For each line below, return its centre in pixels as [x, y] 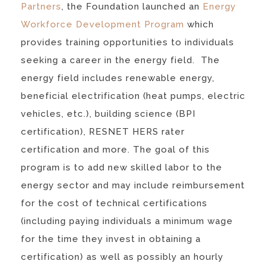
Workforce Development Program [103, 24]
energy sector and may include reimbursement [133, 185]
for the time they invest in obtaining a [111, 239]
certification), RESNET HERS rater [103, 131]
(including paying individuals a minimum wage [127, 221]
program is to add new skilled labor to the [122, 167]
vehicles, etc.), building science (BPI [108, 114]
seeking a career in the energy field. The [120, 60]
